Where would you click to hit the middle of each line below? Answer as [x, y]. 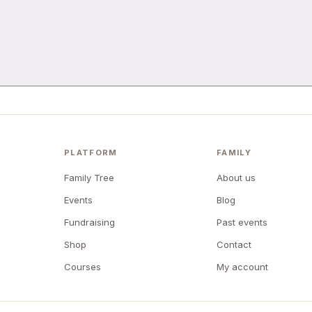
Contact [234, 244]
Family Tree [89, 178]
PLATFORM [91, 153]
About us [236, 178]
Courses [83, 267]
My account [243, 267]
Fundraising [90, 222]
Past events [242, 222]
